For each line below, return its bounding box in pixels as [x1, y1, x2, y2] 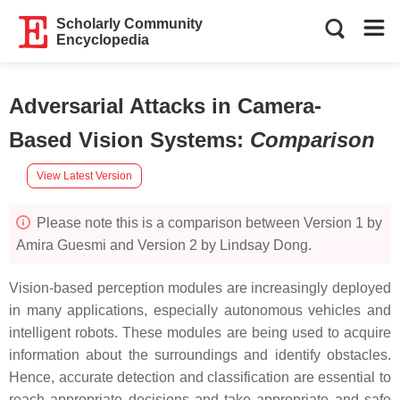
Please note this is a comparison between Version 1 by [33, 215, 382, 230]
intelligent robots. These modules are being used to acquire [9, 325, 391, 340]
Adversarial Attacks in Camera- [9, 94, 321, 118]
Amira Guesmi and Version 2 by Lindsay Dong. [16, 237, 312, 253]
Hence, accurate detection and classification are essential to [9, 370, 391, 385]
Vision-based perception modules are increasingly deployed [9, 280, 391, 296]
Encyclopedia [56, 32, 150, 47]
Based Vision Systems [9, 128, 237, 152]
